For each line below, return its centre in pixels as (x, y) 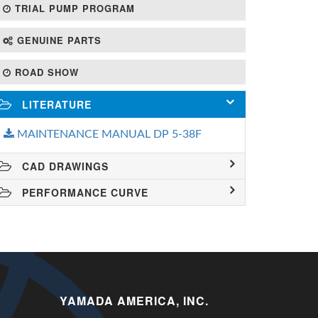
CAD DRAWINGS (64, 166)
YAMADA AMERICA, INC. (134, 301)
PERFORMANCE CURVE (83, 192)
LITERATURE (55, 104)
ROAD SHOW (45, 72)
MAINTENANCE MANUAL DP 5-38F (108, 134)
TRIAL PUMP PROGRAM (73, 8)
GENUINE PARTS (57, 40)
